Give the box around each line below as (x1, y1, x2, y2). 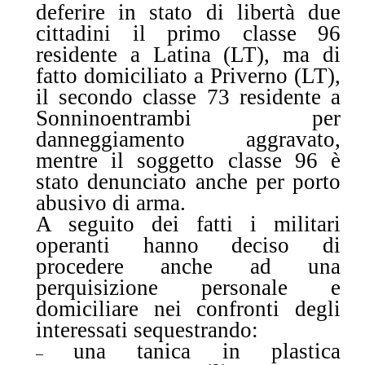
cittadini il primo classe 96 (36, 20, 341, 46)
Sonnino (36, 105, 112, 130)
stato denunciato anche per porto (36, 169, 341, 194)
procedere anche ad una (36, 253, 341, 279)
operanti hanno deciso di (36, 232, 341, 257)
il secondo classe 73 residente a (36, 84, 341, 109)
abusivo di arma (36, 190, 180, 215)
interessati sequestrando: (36, 317, 258, 342)
